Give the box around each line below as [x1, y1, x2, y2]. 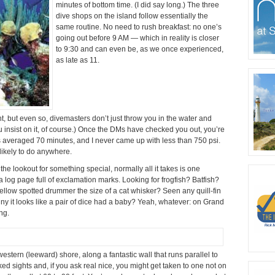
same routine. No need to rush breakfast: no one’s [56, 22, 222, 31]
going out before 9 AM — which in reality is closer [56, 33, 219, 42]
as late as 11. [56, 55, 99, 64]
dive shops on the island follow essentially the [56, 11, 208, 20]
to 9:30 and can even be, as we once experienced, [56, 44, 223, 53]
